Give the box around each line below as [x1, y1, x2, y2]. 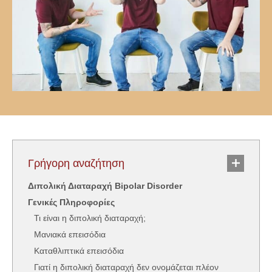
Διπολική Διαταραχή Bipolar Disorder [28, 181, 182, 191]
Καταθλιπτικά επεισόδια [34, 246, 124, 256]
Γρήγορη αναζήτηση [28, 157, 124, 169]
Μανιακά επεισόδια [34, 229, 106, 239]
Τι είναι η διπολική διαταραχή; [34, 213, 146, 223]
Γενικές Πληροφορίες [28, 197, 115, 207]
